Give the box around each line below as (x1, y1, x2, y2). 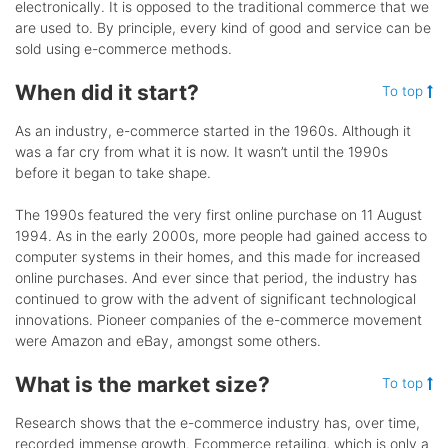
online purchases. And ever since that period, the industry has (15, 268, 417, 286)
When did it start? (15, 79, 199, 105)
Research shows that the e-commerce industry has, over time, (15, 413, 420, 431)
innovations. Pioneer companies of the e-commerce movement (15, 310, 422, 328)
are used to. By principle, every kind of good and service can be (15, 18, 431, 36)
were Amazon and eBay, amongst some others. (15, 331, 321, 349)
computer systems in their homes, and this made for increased (15, 247, 421, 265)
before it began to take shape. (15, 163, 211, 181)
